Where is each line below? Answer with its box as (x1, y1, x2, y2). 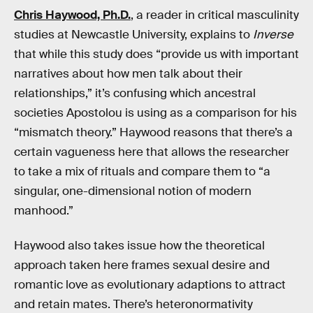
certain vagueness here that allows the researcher (14, 145, 289, 160)
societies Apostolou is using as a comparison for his (14, 105, 297, 121)
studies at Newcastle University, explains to (14, 27, 253, 43)
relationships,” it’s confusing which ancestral (14, 86, 256, 101)
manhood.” (14, 203, 73, 219)
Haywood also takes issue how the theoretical (14, 238, 265, 254)
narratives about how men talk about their (14, 66, 242, 82)
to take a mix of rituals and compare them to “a (14, 164, 270, 180)
